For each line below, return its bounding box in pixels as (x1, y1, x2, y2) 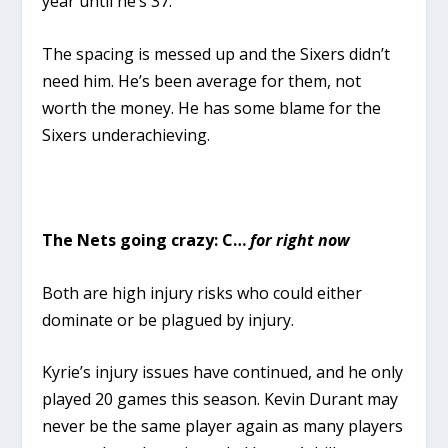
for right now (250, 229, 351, 252)
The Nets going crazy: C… (42, 229, 251, 252)
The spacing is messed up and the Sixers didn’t (42, 43, 391, 66)
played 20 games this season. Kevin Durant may (42, 388, 399, 411)
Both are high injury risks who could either (42, 281, 363, 304)
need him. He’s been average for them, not (42, 70, 362, 93)
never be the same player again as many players (42, 415, 404, 438)
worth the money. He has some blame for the (42, 97, 382, 120)
